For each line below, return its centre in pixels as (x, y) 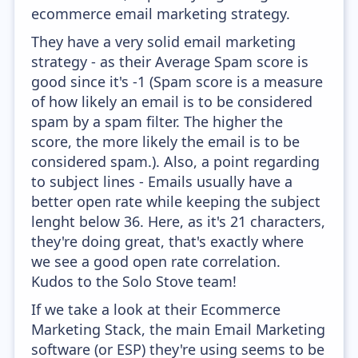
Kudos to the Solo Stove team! (134, 281)
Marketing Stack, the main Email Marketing (179, 329)
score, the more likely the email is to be (166, 141)
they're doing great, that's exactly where (168, 241)
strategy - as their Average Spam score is (170, 62)
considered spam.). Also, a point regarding (176, 161)
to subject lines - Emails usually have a (162, 181)
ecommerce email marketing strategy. (161, 14)
